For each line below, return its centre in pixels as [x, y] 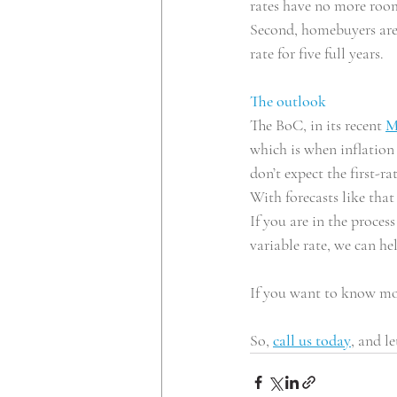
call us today [312, 340]
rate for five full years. [317, 53]
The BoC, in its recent [318, 125]
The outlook [288, 101]
